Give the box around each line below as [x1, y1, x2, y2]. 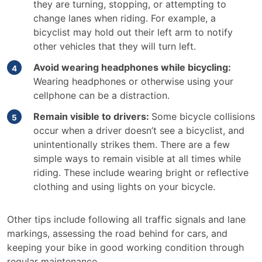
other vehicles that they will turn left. [33, 40, 196, 52]
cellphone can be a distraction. [33, 89, 170, 101]
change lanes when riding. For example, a [33, 12, 216, 24]
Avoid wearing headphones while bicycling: [33, 61, 231, 73]
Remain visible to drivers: [33, 111, 151, 122]
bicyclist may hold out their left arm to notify [33, 26, 233, 38]
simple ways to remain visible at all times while [33, 153, 241, 164]
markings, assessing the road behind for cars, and [7, 227, 227, 239]
